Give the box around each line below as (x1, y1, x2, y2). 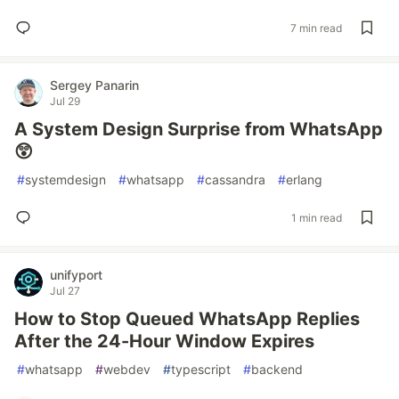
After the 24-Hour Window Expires (14, 330, 314, 352)
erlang (286, 172, 322, 187)
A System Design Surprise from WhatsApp (14, 118, 383, 140)
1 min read (291, 210, 342, 224)
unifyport (50, 267, 102, 282)
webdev (103, 362, 151, 377)
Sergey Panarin (50, 77, 139, 93)
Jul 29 (50, 94, 80, 108)
